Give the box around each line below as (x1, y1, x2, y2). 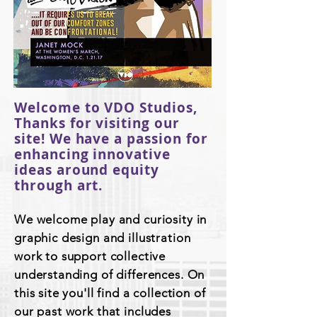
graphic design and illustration (14, 231, 191, 245)
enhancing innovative (14, 145, 171, 163)
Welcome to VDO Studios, (14, 98, 198, 117)
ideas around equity (14, 161, 160, 179)
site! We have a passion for (14, 129, 208, 148)
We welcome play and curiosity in (14, 212, 207, 226)
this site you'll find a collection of (14, 286, 206, 300)
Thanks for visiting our (14, 114, 180, 132)
